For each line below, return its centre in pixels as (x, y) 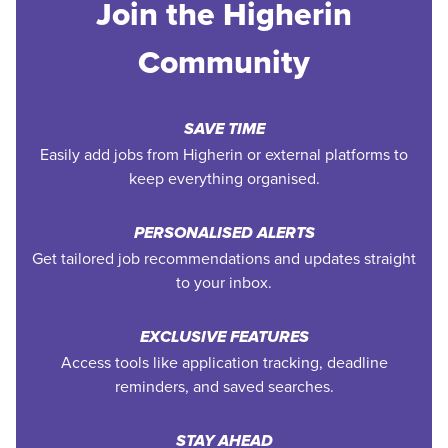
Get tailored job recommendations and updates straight (224, 258)
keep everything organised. (224, 178)
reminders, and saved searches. (224, 386)
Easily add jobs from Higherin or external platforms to (224, 154)
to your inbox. (224, 282)
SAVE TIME (224, 130)
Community (224, 61)
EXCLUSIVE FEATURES (224, 338)
